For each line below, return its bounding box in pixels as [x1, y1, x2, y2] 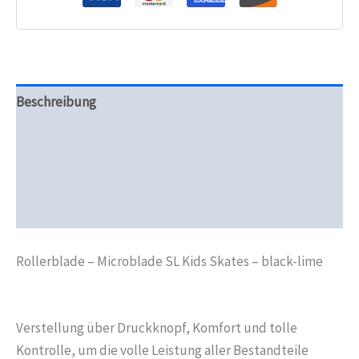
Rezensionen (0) [16, 201, 108, 220]
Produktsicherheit [16, 165, 123, 184]
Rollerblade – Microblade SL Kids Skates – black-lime [16, 252, 323, 270]
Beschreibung [16, 93, 96, 111]
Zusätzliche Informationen [16, 129, 170, 147]
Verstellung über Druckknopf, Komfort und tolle [16, 318, 297, 337]
